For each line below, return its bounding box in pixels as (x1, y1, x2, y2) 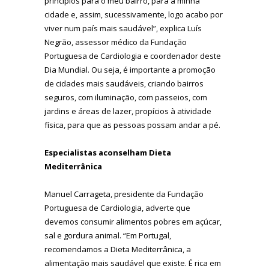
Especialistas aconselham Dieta (44, 147, 171, 158)
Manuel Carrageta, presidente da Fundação (44, 188, 204, 199)
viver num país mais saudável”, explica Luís (44, 22, 202, 34)
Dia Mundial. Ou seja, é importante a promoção (44, 64, 216, 75)
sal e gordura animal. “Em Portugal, (44, 229, 171, 241)
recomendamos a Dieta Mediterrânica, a (44, 243, 191, 255)
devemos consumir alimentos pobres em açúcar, (44, 216, 222, 227)
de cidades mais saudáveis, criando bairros (44, 77, 204, 89)
